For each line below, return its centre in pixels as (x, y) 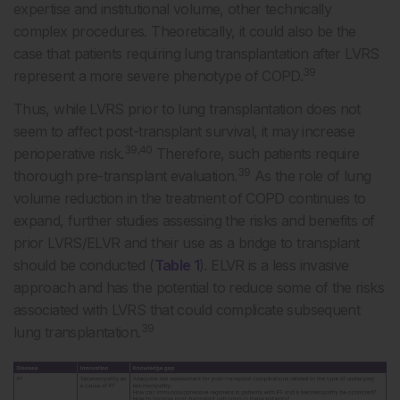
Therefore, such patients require (256, 153)
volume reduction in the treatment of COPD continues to (190, 198)
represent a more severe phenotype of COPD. (158, 75)
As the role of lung (311, 175)
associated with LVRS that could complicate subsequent (187, 309)
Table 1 (177, 265)
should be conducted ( (84, 265)
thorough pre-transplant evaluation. (125, 175)
